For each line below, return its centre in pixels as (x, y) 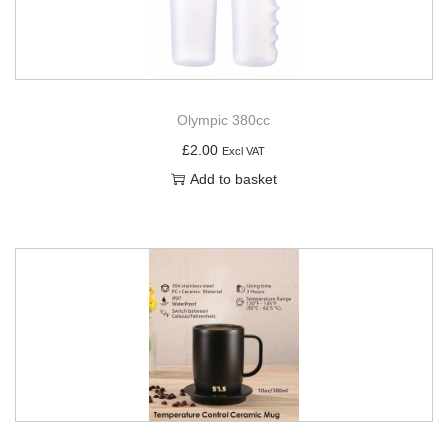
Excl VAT (244, 150)
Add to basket (233, 178)
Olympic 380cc (224, 119)
